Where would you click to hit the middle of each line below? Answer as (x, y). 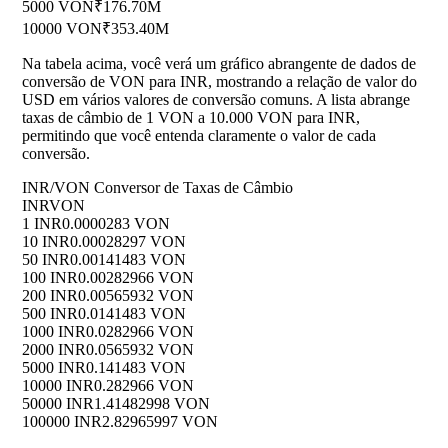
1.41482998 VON (152, 404)
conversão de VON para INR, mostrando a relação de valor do (219, 82)
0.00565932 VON (136, 296)
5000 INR (54, 368)
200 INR (50, 296)
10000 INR (58, 386)
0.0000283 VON (116, 224)
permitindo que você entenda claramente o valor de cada (199, 136)
